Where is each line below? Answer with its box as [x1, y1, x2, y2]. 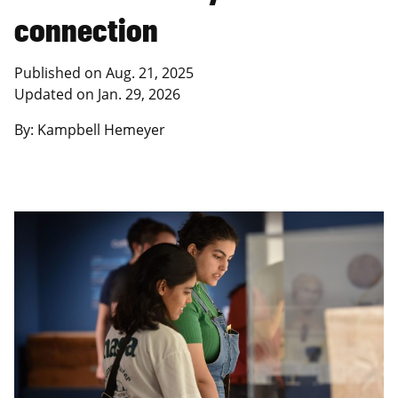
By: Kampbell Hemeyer [14, 120, 165, 140]
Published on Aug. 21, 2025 [14, 63, 194, 84]
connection [14, 10, 158, 49]
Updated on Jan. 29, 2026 [14, 84, 180, 105]
